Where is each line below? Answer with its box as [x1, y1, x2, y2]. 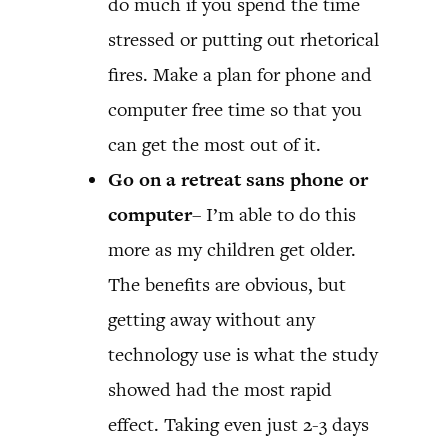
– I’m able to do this [192, 201, 356, 227]
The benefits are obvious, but [108, 271, 346, 297]
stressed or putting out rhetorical [108, 26, 379, 52]
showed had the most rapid [108, 376, 332, 402]
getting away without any [108, 306, 315, 332]
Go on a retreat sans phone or [108, 166, 368, 192]
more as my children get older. [108, 236, 356, 262]
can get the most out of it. [108, 131, 321, 157]
